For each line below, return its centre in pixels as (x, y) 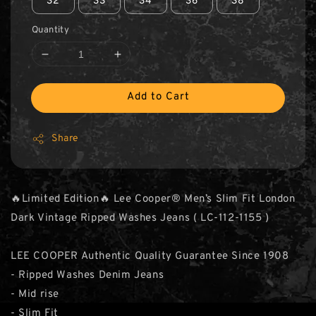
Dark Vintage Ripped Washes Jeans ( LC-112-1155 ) (140, 218)
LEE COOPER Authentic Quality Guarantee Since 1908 (150, 256)
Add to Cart (158, 97)
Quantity (51, 30)
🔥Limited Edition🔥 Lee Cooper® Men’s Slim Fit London (153, 199)
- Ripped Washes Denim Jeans (87, 275)
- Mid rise (35, 294)
